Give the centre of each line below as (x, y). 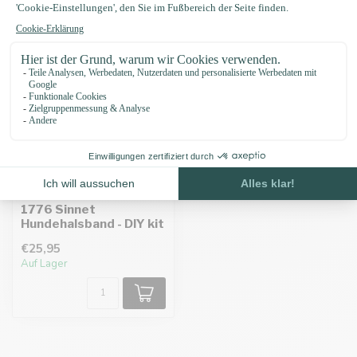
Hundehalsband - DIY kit (92, 224)
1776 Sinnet (58, 210)
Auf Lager (44, 264)
